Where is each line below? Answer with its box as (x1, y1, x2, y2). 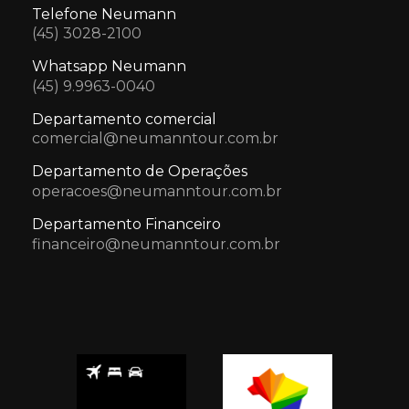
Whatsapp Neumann (32, 58, 186, 76)
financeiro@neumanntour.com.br (32, 235, 280, 253)
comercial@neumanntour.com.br (32, 130, 278, 148)
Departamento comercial (32, 110, 216, 128)
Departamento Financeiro (32, 215, 221, 233)
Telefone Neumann (32, 5, 176, 23)
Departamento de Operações (32, 163, 247, 181)
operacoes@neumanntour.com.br (32, 182, 282, 200)
